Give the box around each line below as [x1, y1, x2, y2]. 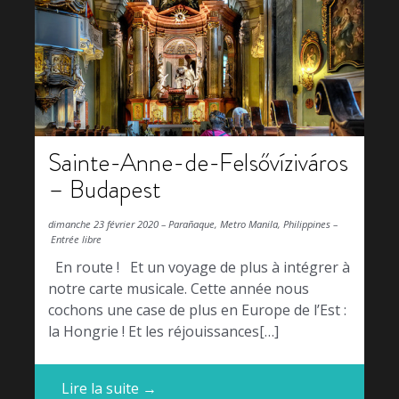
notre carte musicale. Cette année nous [48, 279, 309, 299]
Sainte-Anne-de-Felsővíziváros [48, 144, 348, 180]
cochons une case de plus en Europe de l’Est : [48, 300, 346, 321]
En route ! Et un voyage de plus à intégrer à [48, 257, 350, 278]
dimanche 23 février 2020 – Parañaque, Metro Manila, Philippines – [48, 216, 338, 231]
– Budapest [48, 171, 160, 207]
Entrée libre [48, 232, 102, 246]
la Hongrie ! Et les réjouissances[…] [48, 322, 279, 342]
